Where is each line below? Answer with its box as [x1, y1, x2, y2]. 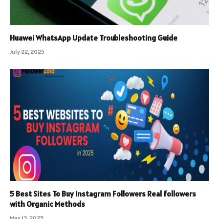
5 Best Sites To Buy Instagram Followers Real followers [10, 189, 196, 199]
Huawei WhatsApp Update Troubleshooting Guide [10, 32, 177, 43]
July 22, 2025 [10, 47, 44, 55]
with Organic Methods [10, 199, 85, 209]
